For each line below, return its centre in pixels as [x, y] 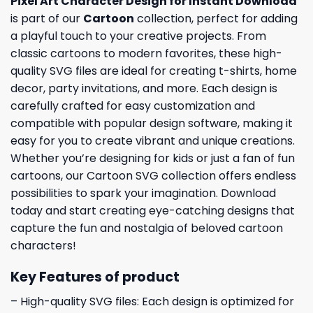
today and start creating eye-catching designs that [153, 211]
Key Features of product [95, 277]
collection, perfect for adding [217, 19]
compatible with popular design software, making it [152, 124]
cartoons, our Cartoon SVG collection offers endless [153, 176]
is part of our [47, 19]
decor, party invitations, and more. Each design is [144, 89]
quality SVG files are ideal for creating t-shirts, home [154, 71]
